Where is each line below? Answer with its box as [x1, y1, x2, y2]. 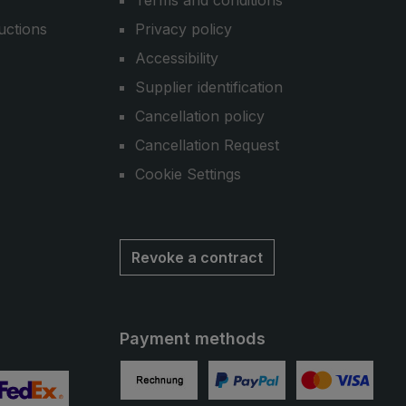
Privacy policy [135, 20, 232, 38]
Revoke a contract [131, 248, 263, 266]
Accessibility [135, 49, 218, 67]
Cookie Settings [135, 165, 241, 183]
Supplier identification [135, 78, 283, 96]
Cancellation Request [135, 136, 279, 154]
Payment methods [120, 329, 266, 348]
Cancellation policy [135, 107, 265, 125]
